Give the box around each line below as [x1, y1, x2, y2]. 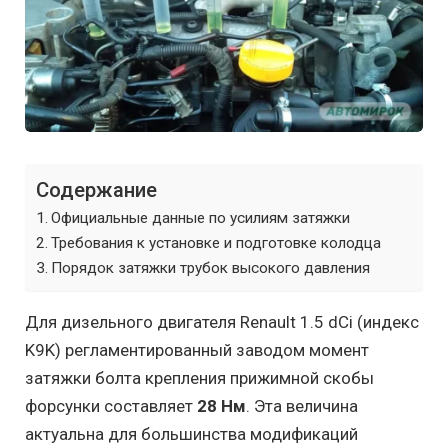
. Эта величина [246, 395, 358, 416]
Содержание [36, 177, 157, 202]
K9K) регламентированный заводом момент [25, 339, 369, 360]
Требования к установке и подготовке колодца [51, 233, 382, 252]
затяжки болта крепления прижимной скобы [25, 367, 374, 388]
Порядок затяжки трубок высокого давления [51, 258, 371, 277]
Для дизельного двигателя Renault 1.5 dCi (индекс [25, 311, 419, 332]
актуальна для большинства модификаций [25, 423, 358, 444]
